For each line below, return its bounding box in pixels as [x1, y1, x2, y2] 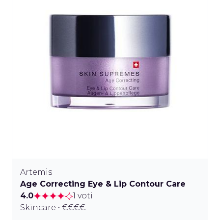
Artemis [20, 167, 52, 177]
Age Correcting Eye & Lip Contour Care [20, 179, 186, 189]
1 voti [73, 191, 93, 200]
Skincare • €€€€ [20, 202, 85, 212]
